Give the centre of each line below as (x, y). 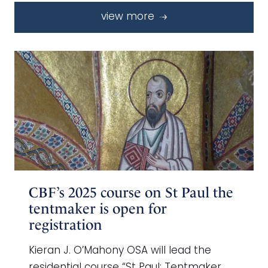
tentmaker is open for (98, 208)
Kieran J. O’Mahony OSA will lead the (120, 251)
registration (66, 225)
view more (129, 17)
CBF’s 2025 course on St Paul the (131, 192)
